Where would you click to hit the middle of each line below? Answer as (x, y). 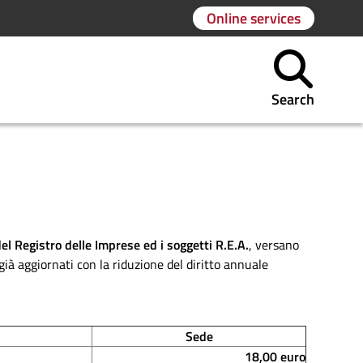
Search (293, 99)
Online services (254, 18)
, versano (274, 245)
